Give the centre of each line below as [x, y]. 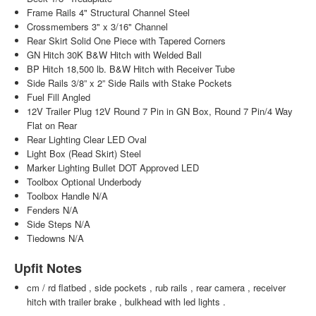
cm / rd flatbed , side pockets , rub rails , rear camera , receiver [156, 287]
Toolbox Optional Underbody [84, 181]
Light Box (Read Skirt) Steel [84, 153]
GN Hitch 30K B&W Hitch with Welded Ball [114, 54]
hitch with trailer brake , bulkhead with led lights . [126, 301]
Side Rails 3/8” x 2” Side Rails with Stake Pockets [129, 83]
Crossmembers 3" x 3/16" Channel [97, 26]
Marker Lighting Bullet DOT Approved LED [113, 167]
